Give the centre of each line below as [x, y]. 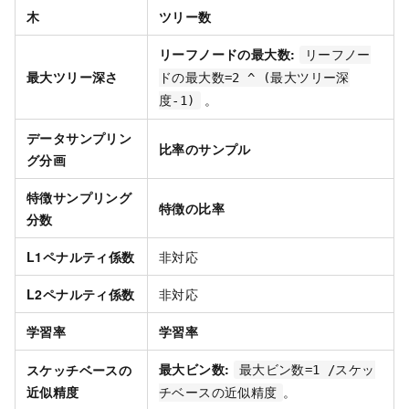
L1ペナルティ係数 [81, 256]
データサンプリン [79, 137]
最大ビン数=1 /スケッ [307, 369]
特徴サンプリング [79, 197]
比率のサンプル [205, 148]
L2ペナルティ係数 [81, 294]
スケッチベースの [79, 369]
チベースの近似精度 [218, 392]
